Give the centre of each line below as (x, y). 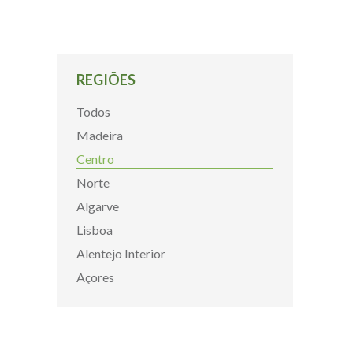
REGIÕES (106, 80)
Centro (95, 159)
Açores (95, 277)
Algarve (98, 206)
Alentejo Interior (121, 253)
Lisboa (95, 230)
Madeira (100, 135)
